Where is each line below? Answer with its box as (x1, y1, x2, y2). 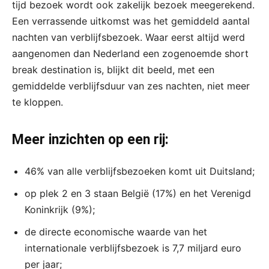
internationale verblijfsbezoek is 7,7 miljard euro (25, 242, 241, 255)
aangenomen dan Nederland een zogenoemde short (12, 47, 249, 60)
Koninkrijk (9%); (25, 204, 95, 216)
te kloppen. (12, 96, 63, 109)
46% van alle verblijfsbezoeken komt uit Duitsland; (25, 165, 255, 178)
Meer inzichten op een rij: (12, 131, 169, 148)
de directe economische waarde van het (25, 226, 207, 238)
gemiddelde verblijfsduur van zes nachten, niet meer (12, 80, 250, 92)
